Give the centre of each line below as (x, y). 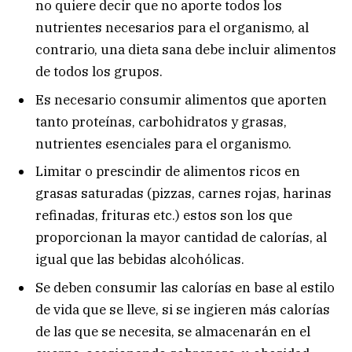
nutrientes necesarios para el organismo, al (172, 28)
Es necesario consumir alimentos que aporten (181, 99)
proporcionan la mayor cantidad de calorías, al (181, 238)
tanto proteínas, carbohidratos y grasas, (161, 121)
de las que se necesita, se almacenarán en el (173, 331)
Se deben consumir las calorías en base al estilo (185, 287)
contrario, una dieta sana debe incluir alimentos (186, 50)
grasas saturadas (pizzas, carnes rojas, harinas (183, 194)
